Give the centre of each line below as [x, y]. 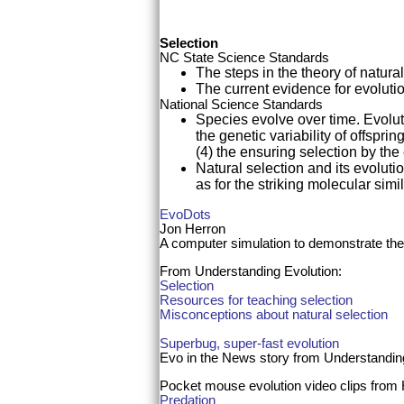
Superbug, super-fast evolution [249, 343]
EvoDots [185, 215]
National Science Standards [241, 105]
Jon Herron [193, 229]
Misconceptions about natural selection [274, 315]
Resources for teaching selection [256, 300]
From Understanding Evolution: [251, 271]
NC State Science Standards [244, 58]
